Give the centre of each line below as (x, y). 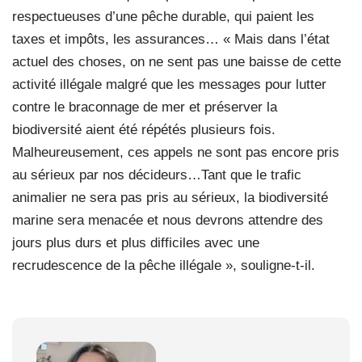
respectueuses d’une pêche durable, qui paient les (163, 17)
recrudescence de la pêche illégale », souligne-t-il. (164, 266)
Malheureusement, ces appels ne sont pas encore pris (176, 153)
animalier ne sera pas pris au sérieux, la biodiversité (170, 198)
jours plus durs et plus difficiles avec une (136, 243)
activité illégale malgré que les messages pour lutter (169, 85)
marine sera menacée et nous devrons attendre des (168, 221)
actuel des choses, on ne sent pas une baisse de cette (177, 62)
